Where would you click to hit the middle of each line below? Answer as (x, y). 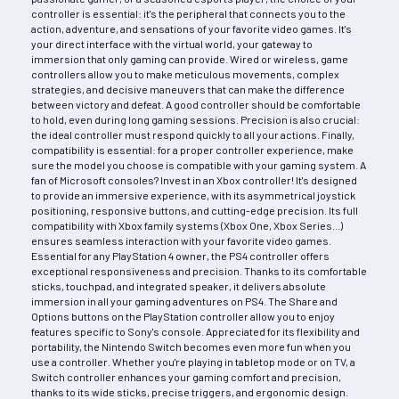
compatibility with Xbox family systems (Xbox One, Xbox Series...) (187, 225)
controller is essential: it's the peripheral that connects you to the (188, 13)
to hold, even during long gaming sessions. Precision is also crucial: (195, 119)
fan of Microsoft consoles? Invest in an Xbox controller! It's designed (194, 179)
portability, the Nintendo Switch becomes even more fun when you (191, 346)
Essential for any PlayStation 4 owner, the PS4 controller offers (180, 255)
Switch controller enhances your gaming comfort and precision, (186, 376)
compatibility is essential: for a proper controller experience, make (192, 149)
